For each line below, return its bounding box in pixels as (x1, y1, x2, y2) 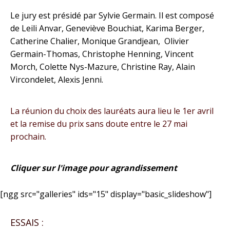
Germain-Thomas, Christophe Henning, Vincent (10, 48, 194, 60)
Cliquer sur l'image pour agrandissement (10, 162, 177, 174)
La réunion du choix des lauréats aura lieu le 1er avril (10, 105, 214, 117)
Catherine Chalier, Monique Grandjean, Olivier (10, 35, 189, 47)
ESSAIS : (10, 216, 44, 228)
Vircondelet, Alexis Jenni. (10, 74, 103, 85)
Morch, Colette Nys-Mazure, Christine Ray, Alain (10, 61, 195, 72)
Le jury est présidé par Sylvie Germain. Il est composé (10, 10, 214, 21)
